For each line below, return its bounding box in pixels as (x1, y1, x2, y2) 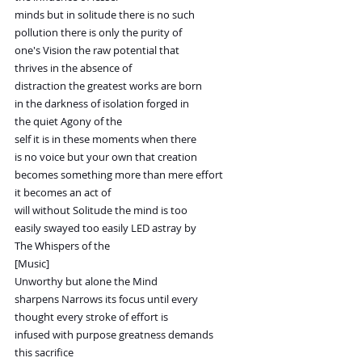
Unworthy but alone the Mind (15, 274, 158, 289)
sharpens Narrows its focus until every (15, 292, 198, 307)
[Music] (15, 256, 49, 271)
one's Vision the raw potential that (15, 43, 179, 58)
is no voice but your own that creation (15, 149, 197, 165)
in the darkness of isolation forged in (15, 96, 189, 112)
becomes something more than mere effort (15, 167, 223, 183)
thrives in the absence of (15, 61, 132, 76)
